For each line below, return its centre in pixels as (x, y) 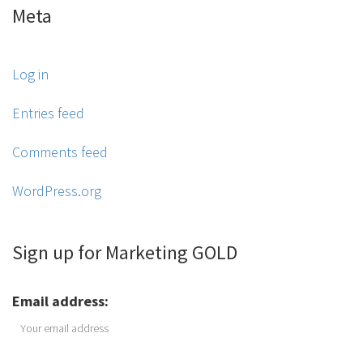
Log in (30, 75)
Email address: (60, 301)
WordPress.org (57, 191)
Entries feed (48, 113)
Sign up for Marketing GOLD (125, 253)
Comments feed (60, 152)
